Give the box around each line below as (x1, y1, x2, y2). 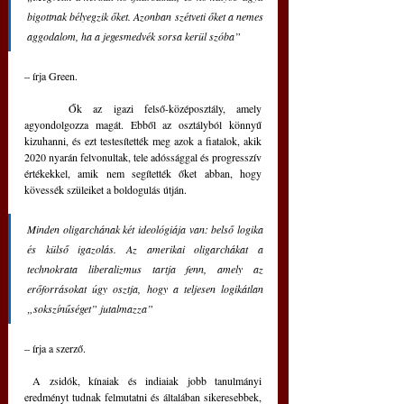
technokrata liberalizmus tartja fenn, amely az (27, 262, 263, 277)
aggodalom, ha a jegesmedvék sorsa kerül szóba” (27, 29, 241, 44)
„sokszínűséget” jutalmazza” (27, 301, 153, 317)
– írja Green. (24, 69, 78, 84)
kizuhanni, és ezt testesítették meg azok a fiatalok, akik (24, 133, 262, 149)
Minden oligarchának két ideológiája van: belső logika (27, 222, 263, 237)
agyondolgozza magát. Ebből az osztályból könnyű (24, 117, 262, 133)
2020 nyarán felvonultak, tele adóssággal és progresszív (24, 150, 262, 165)
